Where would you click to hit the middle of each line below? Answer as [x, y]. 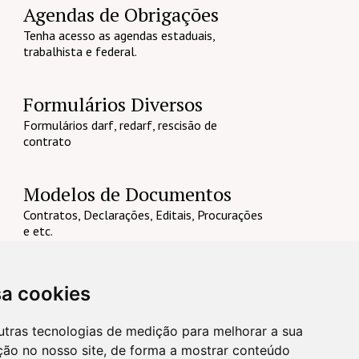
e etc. [38, 230]
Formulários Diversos [113, 105]
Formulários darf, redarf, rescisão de [120, 125]
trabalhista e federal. [80, 52]
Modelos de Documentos [127, 194]
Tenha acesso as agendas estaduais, [119, 36]
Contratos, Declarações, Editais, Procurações [143, 214]
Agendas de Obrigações [121, 15]
